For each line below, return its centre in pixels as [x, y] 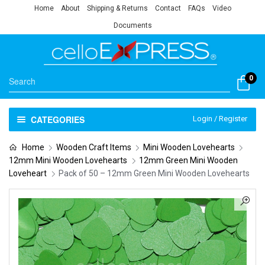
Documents [132, 25]
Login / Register [220, 118]
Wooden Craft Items [93, 147]
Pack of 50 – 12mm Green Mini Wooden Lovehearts [154, 173]
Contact [168, 8]
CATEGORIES [57, 119]
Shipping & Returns [117, 8]
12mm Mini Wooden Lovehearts [68, 160]
